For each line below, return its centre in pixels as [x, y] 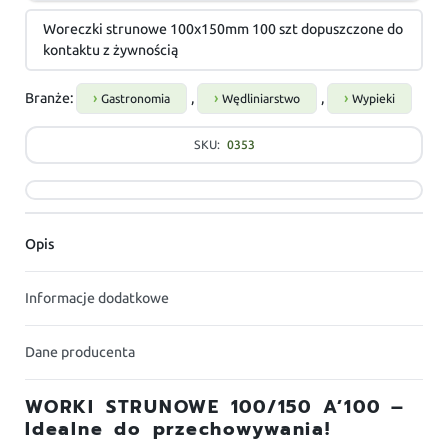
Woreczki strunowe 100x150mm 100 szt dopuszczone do [223, 30]
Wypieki [374, 99]
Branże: [51, 99]
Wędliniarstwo [261, 99]
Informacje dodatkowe [97, 299]
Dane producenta [80, 353]
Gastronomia [136, 99]
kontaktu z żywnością [111, 51]
